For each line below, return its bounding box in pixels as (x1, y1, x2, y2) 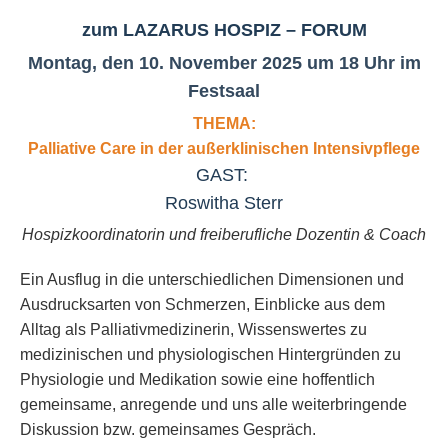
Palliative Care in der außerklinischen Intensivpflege (28, 139, 420, 157)
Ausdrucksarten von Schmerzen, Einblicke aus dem (20, 296, 385, 313)
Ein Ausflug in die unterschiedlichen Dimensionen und (20, 271, 404, 288)
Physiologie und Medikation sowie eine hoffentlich (20, 371, 375, 388)
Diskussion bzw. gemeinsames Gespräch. (20, 421, 316, 438)
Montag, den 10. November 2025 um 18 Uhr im (27, 53, 421, 74)
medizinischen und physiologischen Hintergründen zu (20, 346, 401, 363)
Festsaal (188, 81, 260, 102)
